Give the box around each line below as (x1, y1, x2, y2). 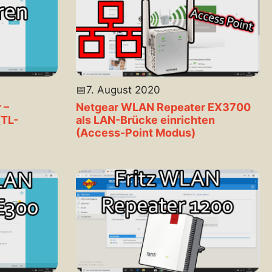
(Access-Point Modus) (75, 126, 195, 139)
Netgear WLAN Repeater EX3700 (75, 100, 251, 114)
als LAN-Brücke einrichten (75, 113, 215, 126)
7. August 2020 (86, 83, 160, 96)
